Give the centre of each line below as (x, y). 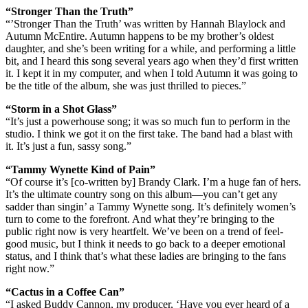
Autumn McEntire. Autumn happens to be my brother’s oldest (140, 36)
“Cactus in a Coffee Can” (65, 291)
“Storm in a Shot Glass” (61, 109)
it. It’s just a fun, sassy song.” (68, 146)
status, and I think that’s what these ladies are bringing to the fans (146, 256)
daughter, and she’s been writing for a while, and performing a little (151, 48)
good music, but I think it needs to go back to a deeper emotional (145, 243)
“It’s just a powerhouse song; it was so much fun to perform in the (148, 121)
